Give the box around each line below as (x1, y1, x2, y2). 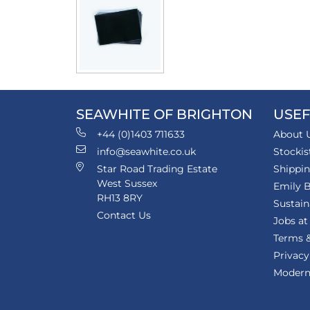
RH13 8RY (97, 191, 143, 204)
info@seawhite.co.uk (97, 145, 196, 158)
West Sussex (97, 176, 157, 190)
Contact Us (97, 208, 151, 221)
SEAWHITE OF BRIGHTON (76, 105, 253, 122)
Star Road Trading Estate (97, 162, 217, 175)
